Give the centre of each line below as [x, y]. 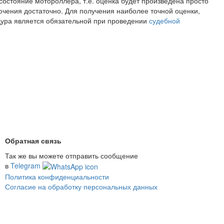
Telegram [26, 165]
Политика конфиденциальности [57, 177]
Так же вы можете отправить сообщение [71, 155]
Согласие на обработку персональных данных [81, 187]
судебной [164, 21]
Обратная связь [33, 140]
